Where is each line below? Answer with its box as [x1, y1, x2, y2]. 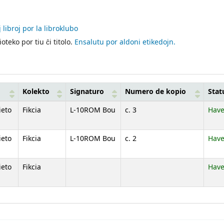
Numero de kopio [125, 86, 186, 97]
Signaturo [70, 86, 104, 97]
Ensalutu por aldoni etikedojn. [74, 36, 175, 47]
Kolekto [22, 86, 49, 97]
